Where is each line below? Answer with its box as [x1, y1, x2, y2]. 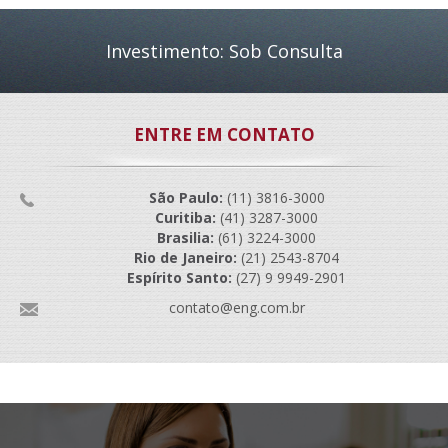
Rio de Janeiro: [134, 248, 237, 267]
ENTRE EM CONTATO [133, 123, 315, 146]
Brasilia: [157, 228, 214, 247]
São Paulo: [148, 188, 223, 207]
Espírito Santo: [127, 268, 232, 287]
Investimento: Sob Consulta [105, 39, 343, 63]
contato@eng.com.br [168, 298, 305, 317]
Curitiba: [155, 208, 216, 227]
